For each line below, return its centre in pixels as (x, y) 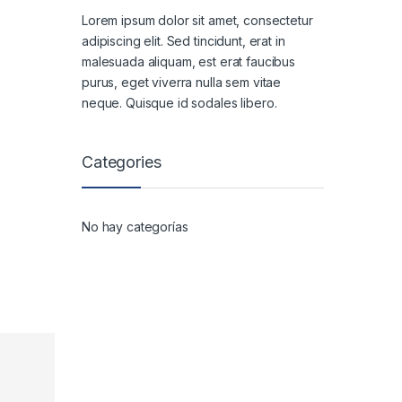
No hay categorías (135, 227)
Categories (122, 162)
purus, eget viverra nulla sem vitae (182, 82)
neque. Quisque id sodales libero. (179, 102)
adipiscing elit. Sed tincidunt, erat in (184, 40)
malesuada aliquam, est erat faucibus (188, 61)
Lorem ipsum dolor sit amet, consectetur (197, 20)
